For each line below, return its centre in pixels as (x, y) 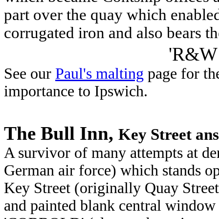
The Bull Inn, (61, 133)
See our (30, 74)
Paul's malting (99, 74)
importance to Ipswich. (76, 91)
